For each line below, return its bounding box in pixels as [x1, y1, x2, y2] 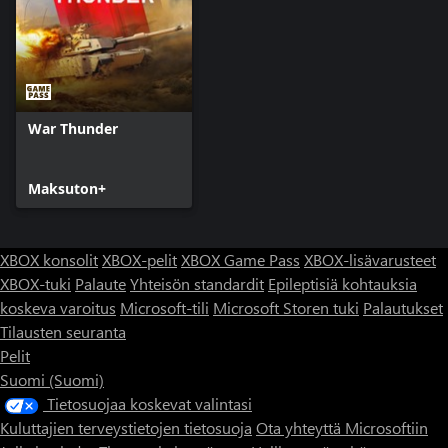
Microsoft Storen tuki [213, 296, 359, 318]
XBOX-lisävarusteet [304, 248, 436, 270]
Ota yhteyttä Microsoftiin [256, 416, 428, 438]
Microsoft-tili [120, 296, 209, 318]
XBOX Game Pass [181, 248, 300, 270]
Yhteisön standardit [130, 272, 264, 294]
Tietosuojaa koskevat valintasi [47, 392, 252, 414]
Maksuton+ [28, 178, 106, 198]
